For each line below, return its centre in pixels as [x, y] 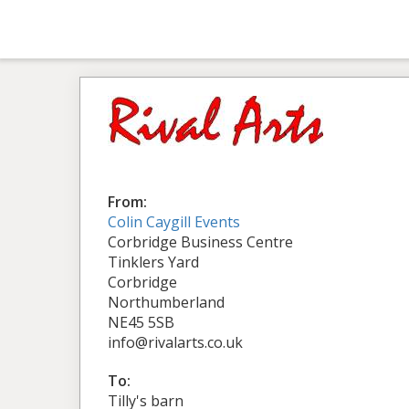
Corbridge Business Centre [200, 242]
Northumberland [166, 302]
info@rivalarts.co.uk [175, 342]
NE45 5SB [141, 322]
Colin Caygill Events [174, 222]
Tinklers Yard [153, 262]
